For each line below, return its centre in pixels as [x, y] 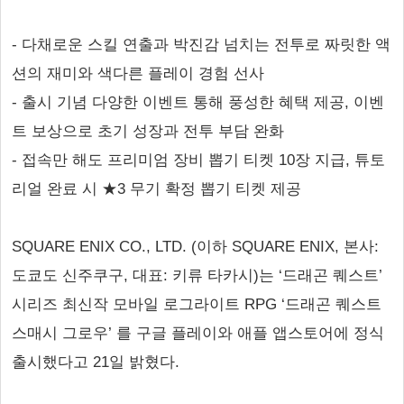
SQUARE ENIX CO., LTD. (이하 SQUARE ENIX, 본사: [195, 247]
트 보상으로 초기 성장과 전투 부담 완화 [148, 131]
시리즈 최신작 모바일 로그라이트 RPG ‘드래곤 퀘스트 [197, 304]
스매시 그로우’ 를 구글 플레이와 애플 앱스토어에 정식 [198, 333]
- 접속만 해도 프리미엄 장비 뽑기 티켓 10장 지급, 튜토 [198, 160]
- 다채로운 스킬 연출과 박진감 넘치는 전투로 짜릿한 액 [201, 45]
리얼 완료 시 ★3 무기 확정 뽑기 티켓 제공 [156, 189]
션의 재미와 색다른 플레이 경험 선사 [138, 73]
